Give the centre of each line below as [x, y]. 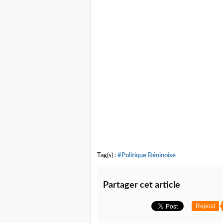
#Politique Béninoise [147, 155]
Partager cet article [142, 185]
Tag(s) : [107, 155]
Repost [205, 206]
